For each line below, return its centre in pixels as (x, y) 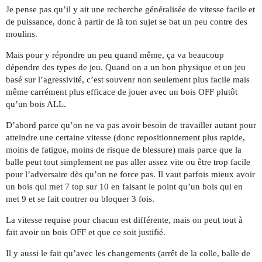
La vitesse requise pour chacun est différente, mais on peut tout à (124, 220)
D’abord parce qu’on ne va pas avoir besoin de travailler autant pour (131, 125)
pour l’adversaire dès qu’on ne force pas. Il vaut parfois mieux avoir (130, 174)
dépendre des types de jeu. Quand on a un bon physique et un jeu (126, 67)
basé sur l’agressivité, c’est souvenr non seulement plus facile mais (128, 79)
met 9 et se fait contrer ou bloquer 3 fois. (80, 199)
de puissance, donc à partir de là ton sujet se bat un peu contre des (127, 21)
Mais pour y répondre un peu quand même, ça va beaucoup (115, 55)
